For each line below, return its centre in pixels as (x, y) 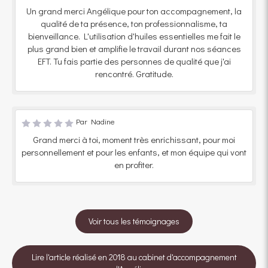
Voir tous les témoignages (134, 221)
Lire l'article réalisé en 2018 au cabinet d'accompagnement (134, 257)
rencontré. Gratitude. (134, 73)
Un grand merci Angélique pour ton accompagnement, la (134, 10)
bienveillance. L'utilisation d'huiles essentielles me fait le (134, 36)
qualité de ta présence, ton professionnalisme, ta (134, 23)
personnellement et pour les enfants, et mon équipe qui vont (134, 152)
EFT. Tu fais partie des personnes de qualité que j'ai (134, 61)
